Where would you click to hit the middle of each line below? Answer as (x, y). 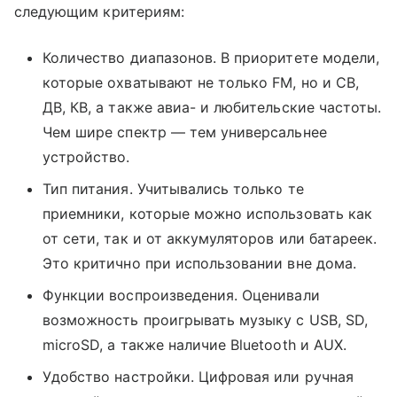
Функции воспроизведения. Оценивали (181, 295)
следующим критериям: (99, 12)
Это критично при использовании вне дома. (199, 263)
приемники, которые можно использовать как (207, 214)
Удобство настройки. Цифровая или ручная (198, 377)
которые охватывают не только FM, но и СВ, (201, 82)
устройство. (86, 157)
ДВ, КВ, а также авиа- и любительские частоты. (212, 107)
